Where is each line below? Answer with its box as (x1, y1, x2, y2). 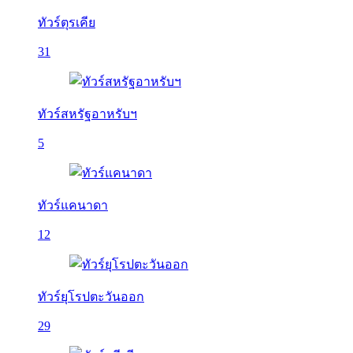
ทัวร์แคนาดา (38, 199, 108, 212)
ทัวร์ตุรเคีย (38, 16, 95, 29)
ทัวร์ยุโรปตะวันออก (38, 290, 144, 303)
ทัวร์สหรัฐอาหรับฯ (38, 107, 137, 121)
